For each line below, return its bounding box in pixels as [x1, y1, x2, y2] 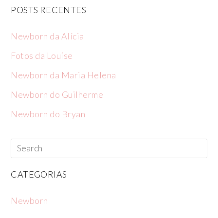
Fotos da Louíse [11, 50, 73, 61]
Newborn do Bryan [11, 109, 86, 119]
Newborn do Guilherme [11, 89, 104, 100]
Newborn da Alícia [11, 31, 84, 41]
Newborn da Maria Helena [11, 70, 116, 80]
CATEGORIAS [11, 169, 67, 180]
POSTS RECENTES [11, 4, 87, 15]
